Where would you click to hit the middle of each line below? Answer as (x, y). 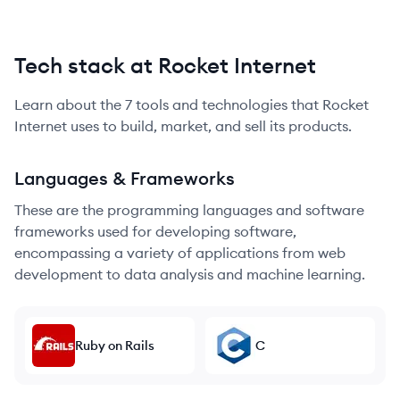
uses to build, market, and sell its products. (209, 126)
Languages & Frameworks (125, 178)
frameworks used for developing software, (155, 231)
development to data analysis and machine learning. (190, 274)
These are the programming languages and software (189, 210)
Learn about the (70, 104)
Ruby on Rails (115, 346)
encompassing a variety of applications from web (180, 253)
